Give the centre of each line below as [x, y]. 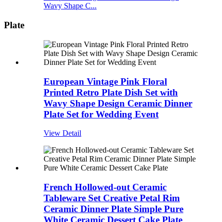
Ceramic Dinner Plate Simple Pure [113, 209]
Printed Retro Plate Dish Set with [111, 92]
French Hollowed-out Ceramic [105, 187]
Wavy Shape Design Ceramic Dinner [118, 103]
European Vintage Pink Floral [105, 81]
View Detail [62, 133]
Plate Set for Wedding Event [101, 114]
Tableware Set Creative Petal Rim [112, 198]
